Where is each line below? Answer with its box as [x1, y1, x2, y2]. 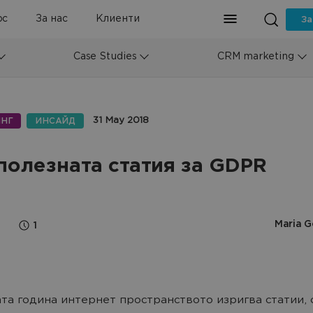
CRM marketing [217, 51, 294, 62]
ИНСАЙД [35, 116, 75, 125]
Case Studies [73, 51, 136, 62]
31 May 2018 [93, 115, 148, 126]
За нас [36, 14, 68, 24]
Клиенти [96, 14, 140, 24]
